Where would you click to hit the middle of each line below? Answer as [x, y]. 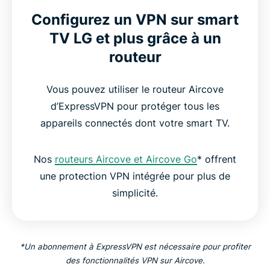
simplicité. [135, 193]
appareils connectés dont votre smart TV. [135, 123]
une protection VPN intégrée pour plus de [135, 176]
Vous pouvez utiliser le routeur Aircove [135, 89]
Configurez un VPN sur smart [135, 20]
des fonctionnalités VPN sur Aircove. [135, 261]
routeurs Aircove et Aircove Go [126, 159]
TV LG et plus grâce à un [135, 39]
